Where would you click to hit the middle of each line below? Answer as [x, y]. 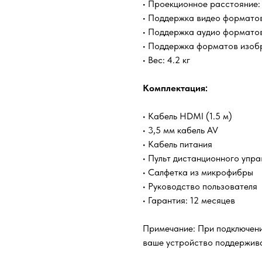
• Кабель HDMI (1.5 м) [187, 116]
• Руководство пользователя [200, 187]
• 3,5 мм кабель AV [180, 130]
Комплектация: [175, 88]
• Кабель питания [177, 144]
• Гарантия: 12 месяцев [189, 201]
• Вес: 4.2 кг [166, 60]
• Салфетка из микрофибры [198, 173]
